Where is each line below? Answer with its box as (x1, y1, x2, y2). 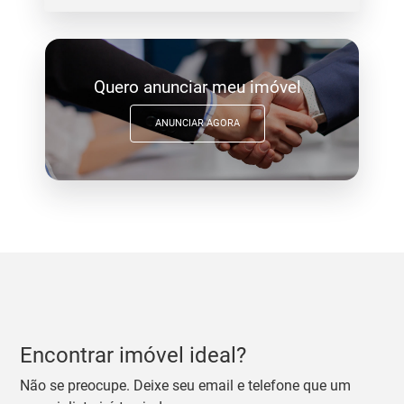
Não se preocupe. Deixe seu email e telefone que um (20, 376, 352, 394)
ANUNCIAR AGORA (155, 117, 240, 130)
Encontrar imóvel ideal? (20, 342, 247, 368)
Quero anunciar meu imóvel (94, 76, 301, 97)
